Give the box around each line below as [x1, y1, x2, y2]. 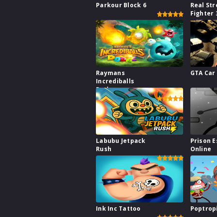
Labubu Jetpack [96, 137, 146, 145]
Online [190, 145, 212, 154]
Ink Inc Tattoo [96, 204, 141, 213]
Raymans [96, 69, 125, 77]
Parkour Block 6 [96, 1, 146, 10]
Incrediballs [96, 77, 134, 86]
